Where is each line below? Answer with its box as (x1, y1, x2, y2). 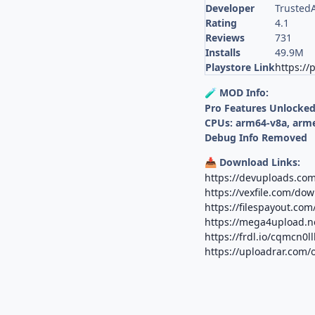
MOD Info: (217, 86, 269, 100)
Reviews (205, 31, 245, 45)
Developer (205, 1, 255, 15)
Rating (205, 16, 238, 30)
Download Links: (217, 155, 301, 169)
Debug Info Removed (205, 131, 308, 145)
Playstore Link (205, 60, 276, 75)
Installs (205, 46, 241, 60)
